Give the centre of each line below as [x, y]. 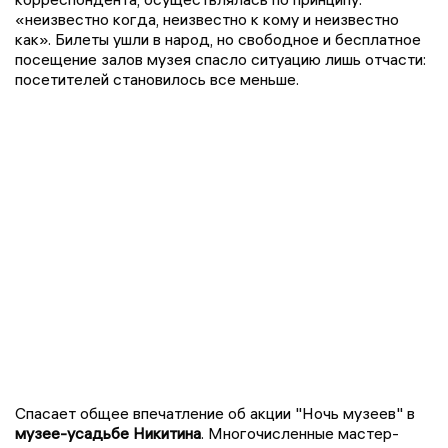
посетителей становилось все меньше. [157, 78]
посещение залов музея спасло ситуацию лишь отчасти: [220, 58]
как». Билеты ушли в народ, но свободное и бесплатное [218, 38]
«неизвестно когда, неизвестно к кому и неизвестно [207, 18]
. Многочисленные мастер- [300, 433]
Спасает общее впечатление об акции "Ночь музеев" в [215, 413]
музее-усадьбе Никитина [108, 433]
